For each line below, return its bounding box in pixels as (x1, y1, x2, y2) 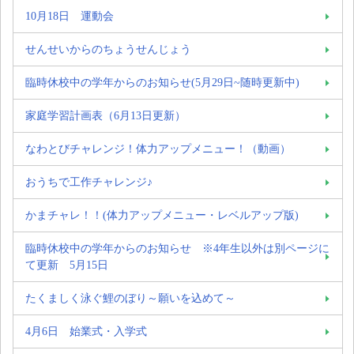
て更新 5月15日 (25, 258, 108, 271)
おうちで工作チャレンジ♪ (25, 175, 153, 188)
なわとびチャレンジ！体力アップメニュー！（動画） (25, 141, 291, 155)
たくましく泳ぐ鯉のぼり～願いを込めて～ (25, 291, 235, 304)
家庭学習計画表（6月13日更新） (25, 108, 197, 122)
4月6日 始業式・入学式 (25, 324, 147, 337)
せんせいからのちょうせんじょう (25, 42, 191, 55)
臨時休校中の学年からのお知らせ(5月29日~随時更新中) (25, 75, 299, 88)
